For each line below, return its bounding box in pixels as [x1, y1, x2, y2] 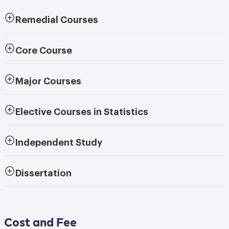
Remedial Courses [15, 14, 99, 21]
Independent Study [15, 136, 103, 144]
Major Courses [15, 75, 82, 82]
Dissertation [15, 167, 72, 174]
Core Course [15, 44, 73, 52]
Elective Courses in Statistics [15, 106, 149, 113]
